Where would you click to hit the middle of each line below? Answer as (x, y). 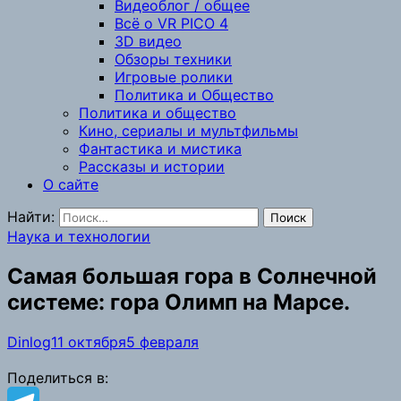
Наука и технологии (79, 236)
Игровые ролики (174, 77)
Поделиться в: (58, 377)
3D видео (148, 41)
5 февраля (162, 341)
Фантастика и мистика (160, 149)
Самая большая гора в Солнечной (192, 276)
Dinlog (29, 341)
